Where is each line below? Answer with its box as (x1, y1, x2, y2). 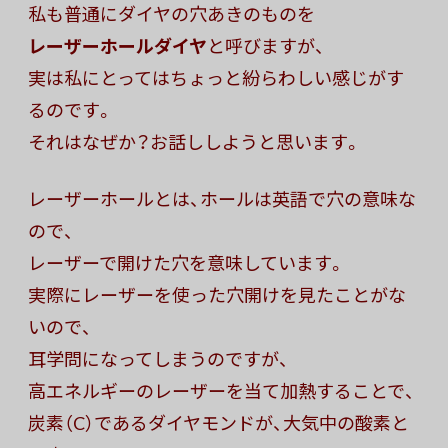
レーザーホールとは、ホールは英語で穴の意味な (28, 185, 416, 213)
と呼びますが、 (207, 32, 325, 60)
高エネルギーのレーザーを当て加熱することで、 (28, 377, 415, 405)
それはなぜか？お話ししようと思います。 (28, 128, 362, 156)
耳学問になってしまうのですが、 (28, 345, 289, 373)
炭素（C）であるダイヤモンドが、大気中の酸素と (28, 409, 409, 437)
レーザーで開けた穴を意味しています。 (28, 249, 346, 277)
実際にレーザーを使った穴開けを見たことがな (28, 281, 406, 309)
